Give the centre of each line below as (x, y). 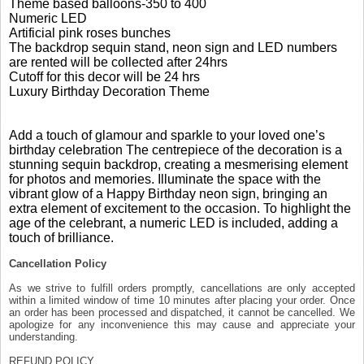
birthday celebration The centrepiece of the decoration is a (176, 149)
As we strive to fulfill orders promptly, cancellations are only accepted (182, 288)
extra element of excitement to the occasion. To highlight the (180, 208)
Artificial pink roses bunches (90, 32)
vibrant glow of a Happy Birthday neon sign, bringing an (169, 193)
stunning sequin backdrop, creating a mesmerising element (179, 164)
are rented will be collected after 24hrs (119, 62)
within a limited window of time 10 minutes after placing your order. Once (182, 300)
